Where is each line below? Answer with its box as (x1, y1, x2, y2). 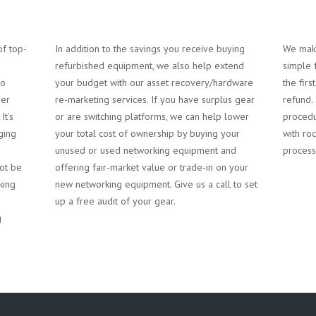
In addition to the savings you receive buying (54, 42, 245, 55)
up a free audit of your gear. (54, 195, 176, 207)
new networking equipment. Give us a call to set (54, 178, 257, 190)
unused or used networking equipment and (54, 144, 236, 157)
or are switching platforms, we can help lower (54, 110, 249, 123)
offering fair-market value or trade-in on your (54, 161, 248, 174)
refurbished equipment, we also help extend (54, 59, 244, 72)
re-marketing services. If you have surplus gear (54, 93, 255, 106)
